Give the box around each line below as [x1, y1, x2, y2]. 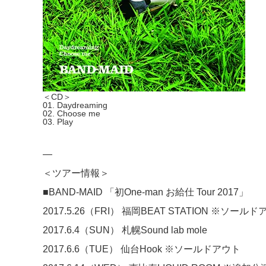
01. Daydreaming [43, 100, 107, 110]
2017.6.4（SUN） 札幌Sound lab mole [43, 224, 207, 235]
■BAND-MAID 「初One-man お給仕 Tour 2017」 [43, 186, 248, 197]
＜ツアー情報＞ [43, 167, 109, 178]
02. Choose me [43, 108, 100, 118]
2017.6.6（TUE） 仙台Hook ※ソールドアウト [43, 243, 240, 254]
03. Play [43, 116, 73, 126]
